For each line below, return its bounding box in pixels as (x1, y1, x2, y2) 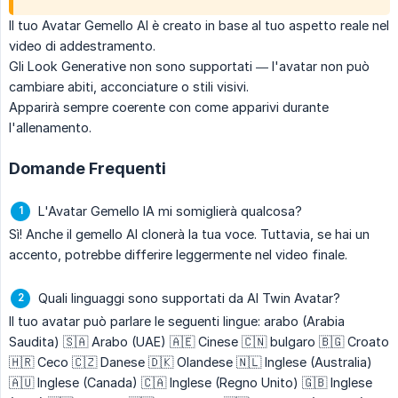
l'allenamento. (9, 120, 92, 136)
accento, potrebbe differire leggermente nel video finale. (9, 247, 347, 263)
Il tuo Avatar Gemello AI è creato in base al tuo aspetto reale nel (9, 18, 389, 34)
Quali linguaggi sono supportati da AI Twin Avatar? (38, 291, 340, 306)
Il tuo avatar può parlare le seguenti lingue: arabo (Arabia (9, 314, 345, 330)
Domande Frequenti (9, 159, 166, 179)
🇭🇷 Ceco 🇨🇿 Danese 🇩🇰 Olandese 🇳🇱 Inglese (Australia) (9, 354, 372, 370)
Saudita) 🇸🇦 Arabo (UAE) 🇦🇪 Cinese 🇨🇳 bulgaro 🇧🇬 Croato (9, 334, 389, 350)
